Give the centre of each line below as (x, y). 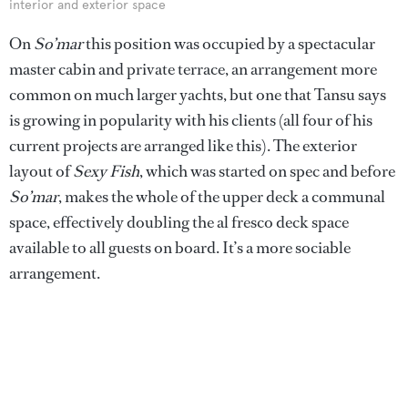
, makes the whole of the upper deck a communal (222, 196)
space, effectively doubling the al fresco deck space (179, 222)
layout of (41, 171)
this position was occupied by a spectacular (229, 43)
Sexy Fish (106, 171)
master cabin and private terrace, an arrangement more (193, 69)
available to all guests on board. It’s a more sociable (180, 247)
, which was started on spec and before (267, 171)
